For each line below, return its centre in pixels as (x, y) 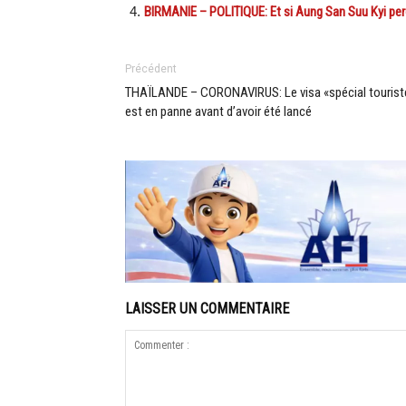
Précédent (151, 69)
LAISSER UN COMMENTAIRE (207, 309)
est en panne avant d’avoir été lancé (218, 111)
